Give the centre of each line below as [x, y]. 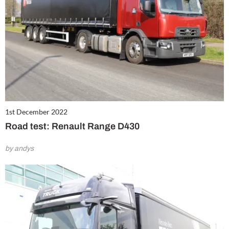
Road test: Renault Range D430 [72, 126]
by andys [19, 148]
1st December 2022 [36, 111]
